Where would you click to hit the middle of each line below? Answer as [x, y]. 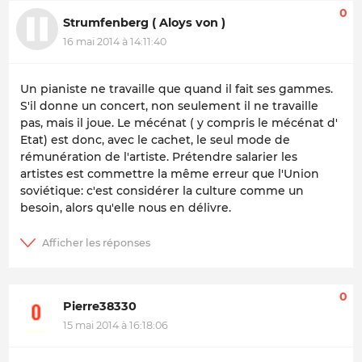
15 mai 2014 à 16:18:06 [116, 326]
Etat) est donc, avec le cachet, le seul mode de [155, 140]
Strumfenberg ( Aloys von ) [144, 22]
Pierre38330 [100, 306]
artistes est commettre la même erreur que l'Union [170, 174]
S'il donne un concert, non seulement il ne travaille [169, 106]
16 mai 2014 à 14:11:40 [115, 42]
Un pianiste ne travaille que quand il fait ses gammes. [177, 89]
